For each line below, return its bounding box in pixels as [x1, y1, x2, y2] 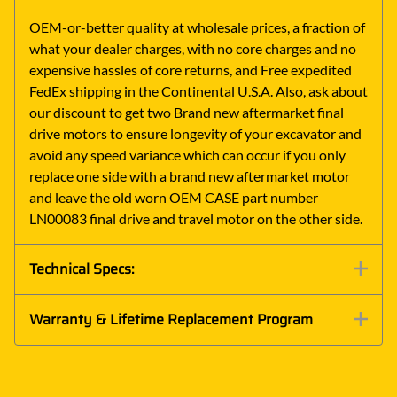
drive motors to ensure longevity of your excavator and [29, 125, 362, 143]
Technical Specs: [29, 258, 135, 281]
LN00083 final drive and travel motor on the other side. [29, 210, 362, 228]
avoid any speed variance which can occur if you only [29, 146, 346, 164]
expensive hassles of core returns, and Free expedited [29, 61, 352, 79]
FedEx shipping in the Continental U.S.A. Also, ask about [29, 82, 368, 100]
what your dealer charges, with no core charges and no [29, 40, 356, 58]
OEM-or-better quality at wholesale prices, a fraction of [29, 19, 365, 36]
